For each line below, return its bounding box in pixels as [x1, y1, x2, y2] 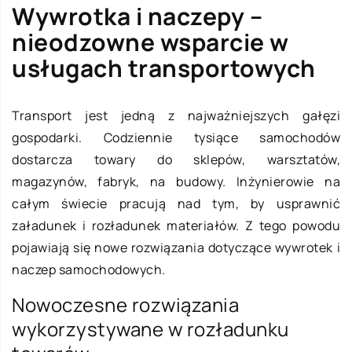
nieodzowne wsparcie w [12, 25, 289, 58]
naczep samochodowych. [12, 260, 166, 278]
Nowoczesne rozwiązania [12, 291, 239, 317]
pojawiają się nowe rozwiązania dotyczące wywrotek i [12, 238, 340, 256]
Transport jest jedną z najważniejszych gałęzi [12, 106, 340, 124]
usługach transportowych [12, 51, 316, 84]
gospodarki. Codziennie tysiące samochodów [12, 128, 340, 146]
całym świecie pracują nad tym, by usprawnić [12, 194, 340, 212]
